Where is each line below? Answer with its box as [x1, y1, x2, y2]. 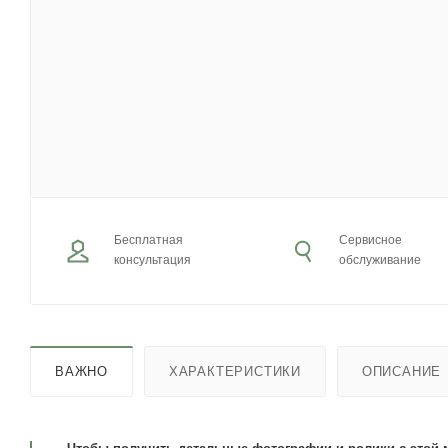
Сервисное [339, 233, 403, 247]
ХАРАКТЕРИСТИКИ [168, 363, 302, 379]
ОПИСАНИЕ [361, 363, 442, 379]
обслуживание [339, 253, 422, 267]
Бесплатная [114, 233, 183, 247]
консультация [114, 253, 191, 267]
